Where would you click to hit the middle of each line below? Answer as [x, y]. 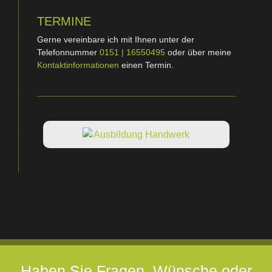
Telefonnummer [68, 53]
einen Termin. [146, 65]
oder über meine [198, 53]
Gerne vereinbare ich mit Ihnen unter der [116, 40]
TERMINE [64, 22]
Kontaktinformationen [78, 65]
